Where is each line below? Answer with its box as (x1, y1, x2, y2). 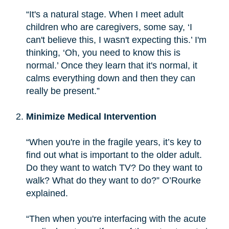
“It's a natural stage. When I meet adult (26, 9, 184, 19)
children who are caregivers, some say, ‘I (26, 21, 192, 32)
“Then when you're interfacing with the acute (26, 213, 206, 224)
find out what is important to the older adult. (26, 149, 202, 160)
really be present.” (26, 85, 100, 96)
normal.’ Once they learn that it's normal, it (26, 60, 197, 71)
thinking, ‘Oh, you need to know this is (26, 47, 180, 58)
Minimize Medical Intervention (26, 111, 156, 122)
